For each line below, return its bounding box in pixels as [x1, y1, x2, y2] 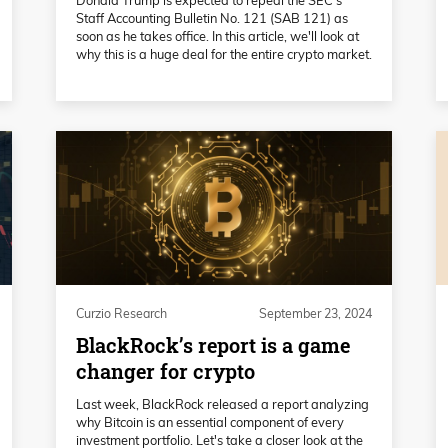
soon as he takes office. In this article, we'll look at [76, 27, 359, 44]
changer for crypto [76, 357, 255, 385]
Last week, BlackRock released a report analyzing [76, 395, 369, 412]
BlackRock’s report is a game [76, 331, 350, 359]
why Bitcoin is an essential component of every [76, 413, 344, 430]
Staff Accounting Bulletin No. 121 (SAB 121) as [76, 9, 348, 26]
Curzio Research [76, 305, 167, 321]
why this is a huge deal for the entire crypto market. [76, 45, 372, 62]
